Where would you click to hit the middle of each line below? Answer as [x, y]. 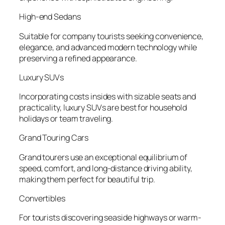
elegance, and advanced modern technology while [108, 47]
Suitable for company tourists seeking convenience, [111, 36]
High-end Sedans [50, 17]
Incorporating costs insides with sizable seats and [107, 97]
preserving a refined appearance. [78, 58]
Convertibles [42, 198]
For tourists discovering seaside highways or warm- [110, 218]
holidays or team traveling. [66, 119]
